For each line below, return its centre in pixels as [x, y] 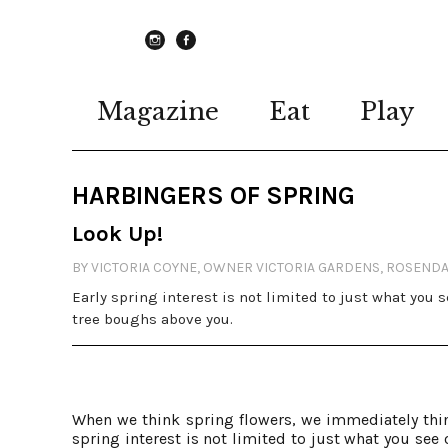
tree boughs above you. [152, 319]
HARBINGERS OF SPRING [213, 195]
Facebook [216, 58]
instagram [189, 58]
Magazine [158, 111]
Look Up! [117, 234]
